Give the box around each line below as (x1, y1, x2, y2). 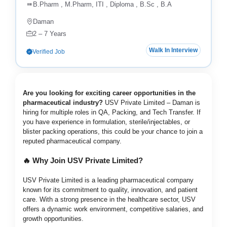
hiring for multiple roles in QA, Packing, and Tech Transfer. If (23, 108, 201, 117)
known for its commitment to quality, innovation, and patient (23, 185, 198, 194)
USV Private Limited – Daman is (103, 99, 200, 107)
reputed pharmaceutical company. (23, 137, 122, 145)
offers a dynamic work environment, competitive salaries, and (23, 205, 203, 213)
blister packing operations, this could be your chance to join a (23, 128, 203, 136)
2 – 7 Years (32, 30, 66, 38)
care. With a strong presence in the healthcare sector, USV (23, 195, 196, 203)
